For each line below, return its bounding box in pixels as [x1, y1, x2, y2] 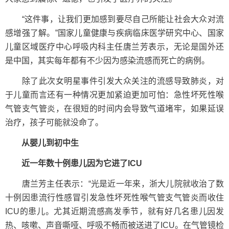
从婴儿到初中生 [5, 139, 79, 147]
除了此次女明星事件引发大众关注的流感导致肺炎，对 [5, 77, 224, 85]
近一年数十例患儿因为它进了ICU [13, 159, 142, 168]
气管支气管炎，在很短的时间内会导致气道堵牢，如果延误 [5, 104, 224, 113]
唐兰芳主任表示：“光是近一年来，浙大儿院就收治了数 [5, 179, 224, 188]
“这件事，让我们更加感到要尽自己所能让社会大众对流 [5, 15, 224, 24]
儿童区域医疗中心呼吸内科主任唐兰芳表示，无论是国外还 [5, 42, 224, 51]
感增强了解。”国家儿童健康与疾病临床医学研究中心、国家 [5, 29, 224, 37]
